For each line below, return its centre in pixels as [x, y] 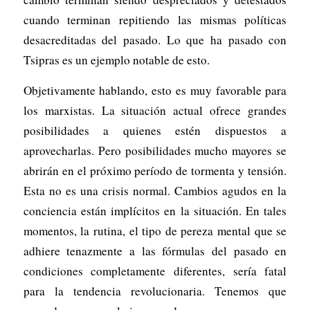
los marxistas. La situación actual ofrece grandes [155, 110]
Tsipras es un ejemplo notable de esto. [116, 60]
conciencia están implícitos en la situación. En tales [155, 210]
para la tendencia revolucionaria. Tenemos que [155, 291]
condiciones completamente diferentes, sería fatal [155, 271]
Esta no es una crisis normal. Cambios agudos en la [155, 190]
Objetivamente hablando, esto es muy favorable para [155, 90]
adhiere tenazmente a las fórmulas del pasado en [155, 250]
